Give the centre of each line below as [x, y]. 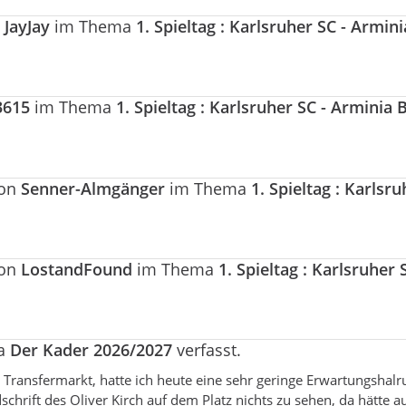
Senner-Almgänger [93, 188]
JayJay [27, 27]
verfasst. [207, 349]
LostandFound [77, 269]
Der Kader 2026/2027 [91, 349]
